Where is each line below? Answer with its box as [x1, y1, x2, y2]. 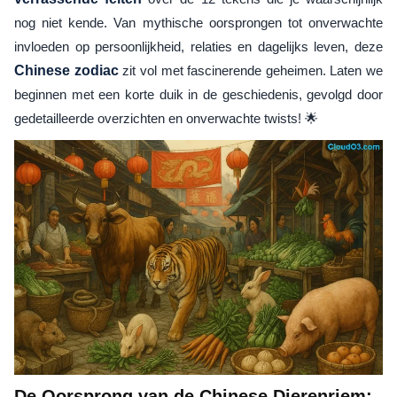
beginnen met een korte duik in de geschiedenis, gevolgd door [14, 87, 383, 102]
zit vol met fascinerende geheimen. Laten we [118, 63, 383, 78]
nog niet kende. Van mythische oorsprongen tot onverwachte [14, 15, 383, 30]
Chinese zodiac [14, 63, 119, 78]
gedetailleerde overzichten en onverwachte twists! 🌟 [14, 111, 318, 126]
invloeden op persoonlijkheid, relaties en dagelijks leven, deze [14, 39, 383, 54]
